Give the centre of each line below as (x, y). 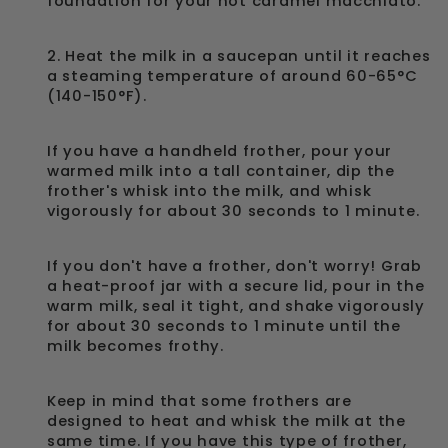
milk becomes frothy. (138, 346)
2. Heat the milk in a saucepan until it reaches (239, 56)
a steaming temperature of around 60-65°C (232, 76)
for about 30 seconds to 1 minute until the (224, 326)
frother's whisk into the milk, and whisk (209, 191)
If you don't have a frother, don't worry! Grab (234, 266)
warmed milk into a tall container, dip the (221, 171)
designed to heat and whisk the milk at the (226, 421)
